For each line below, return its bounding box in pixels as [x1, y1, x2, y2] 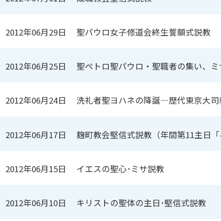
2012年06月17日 [5, 128, 67, 141]
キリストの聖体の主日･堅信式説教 [76, 196, 207, 209]
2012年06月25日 [5, 60, 67, 73]
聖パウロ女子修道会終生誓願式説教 [76, 26, 211, 38]
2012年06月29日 [5, 26, 67, 38]
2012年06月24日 [5, 94, 67, 107]
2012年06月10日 [5, 196, 67, 209]
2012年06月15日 [5, 162, 67, 175]
